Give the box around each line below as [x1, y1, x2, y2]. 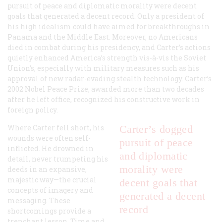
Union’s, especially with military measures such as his [7, 63, 199, 73]
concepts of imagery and [7, 185, 93, 195]
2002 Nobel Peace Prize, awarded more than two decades [7, 84, 204, 94]
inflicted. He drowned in [7, 144, 94, 154]
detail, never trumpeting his [7, 154, 108, 164]
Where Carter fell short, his [7, 123, 104, 133]
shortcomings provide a [7, 206, 91, 216]
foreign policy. [7, 105, 58, 115]
